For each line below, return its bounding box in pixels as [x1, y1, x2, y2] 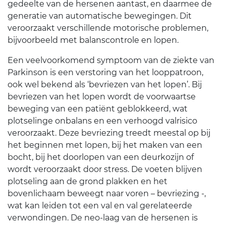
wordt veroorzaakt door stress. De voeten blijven [8, 164, 202, 174]
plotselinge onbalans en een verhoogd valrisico [8, 116, 197, 126]
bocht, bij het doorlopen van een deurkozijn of [8, 152, 194, 162]
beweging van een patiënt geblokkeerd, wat [8, 104, 188, 114]
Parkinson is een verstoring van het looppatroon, [8, 68, 203, 77]
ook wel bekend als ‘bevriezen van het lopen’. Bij [8, 80, 202, 89]
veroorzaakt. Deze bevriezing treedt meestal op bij [8, 128, 210, 138]
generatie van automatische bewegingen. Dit [8, 11, 192, 21]
